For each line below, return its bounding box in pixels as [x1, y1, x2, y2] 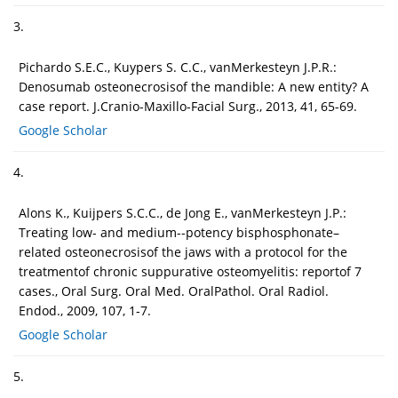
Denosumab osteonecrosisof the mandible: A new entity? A [19, 78, 369, 96]
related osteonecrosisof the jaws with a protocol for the [19, 243, 347, 261]
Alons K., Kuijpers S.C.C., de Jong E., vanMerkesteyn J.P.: [19, 204, 346, 222]
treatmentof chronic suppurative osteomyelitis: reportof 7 [19, 263, 362, 281]
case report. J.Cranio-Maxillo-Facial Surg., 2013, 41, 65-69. [19, 98, 357, 115]
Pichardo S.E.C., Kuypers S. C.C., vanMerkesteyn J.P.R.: [19, 59, 337, 76]
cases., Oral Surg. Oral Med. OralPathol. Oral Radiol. [19, 283, 329, 300]
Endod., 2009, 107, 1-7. [19, 302, 151, 320]
